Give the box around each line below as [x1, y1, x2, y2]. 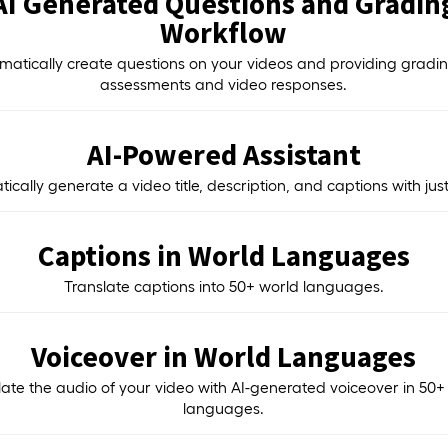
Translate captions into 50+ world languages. [63, 277, 384, 295]
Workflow [160, 13, 288, 51]
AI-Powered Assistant [86, 135, 361, 173]
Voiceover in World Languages [31, 337, 417, 375]
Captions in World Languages [37, 236, 410, 274]
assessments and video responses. [100, 75, 348, 93]
